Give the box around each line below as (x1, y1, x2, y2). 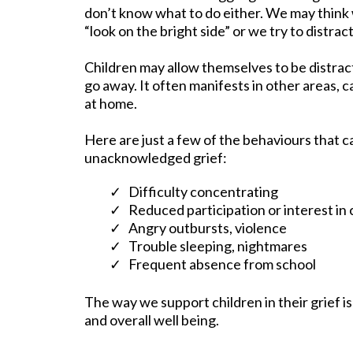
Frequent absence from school (128, 255, 316, 273)
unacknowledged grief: (84, 149, 227, 167)
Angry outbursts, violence (128, 219, 287, 237)
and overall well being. (84, 311, 219, 329)
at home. (84, 95, 137, 113)
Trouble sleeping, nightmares (128, 237, 307, 255)
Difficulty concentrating (128, 183, 278, 201)
